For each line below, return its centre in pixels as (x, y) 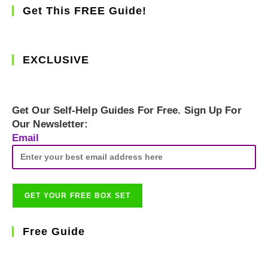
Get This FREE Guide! (85, 10)
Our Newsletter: (50, 124)
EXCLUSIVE (56, 60)
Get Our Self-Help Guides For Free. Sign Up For (127, 110)
